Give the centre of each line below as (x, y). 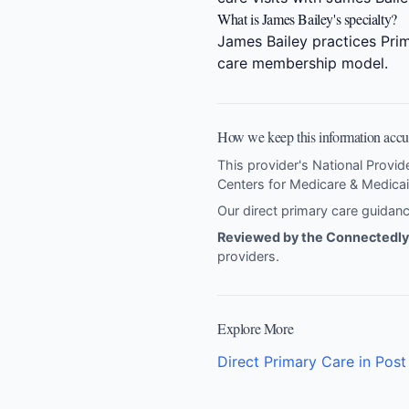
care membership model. (303, 63)
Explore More (256, 328)
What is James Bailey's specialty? (307, 19)
